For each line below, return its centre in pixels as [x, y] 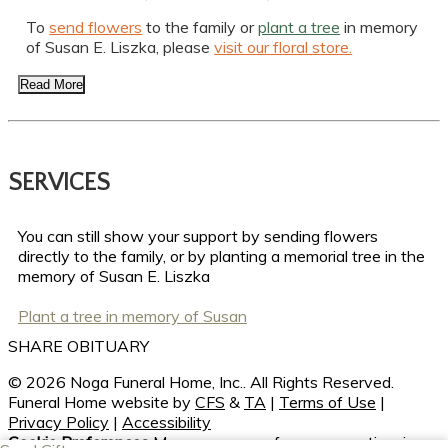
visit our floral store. [283, 47]
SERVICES [59, 183]
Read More [51, 85]
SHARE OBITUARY [78, 346]
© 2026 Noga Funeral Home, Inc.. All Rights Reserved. [201, 382]
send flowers [96, 27]
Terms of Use [327, 402]
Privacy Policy [58, 422]
